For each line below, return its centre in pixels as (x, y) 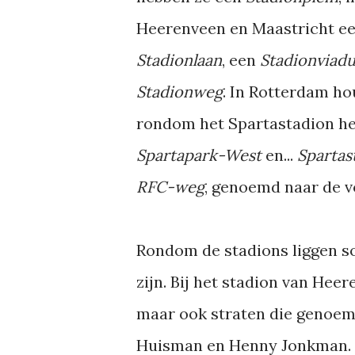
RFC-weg (170, 187)
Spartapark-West (199, 155)
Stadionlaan (179, 60)
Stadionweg (179, 92)
